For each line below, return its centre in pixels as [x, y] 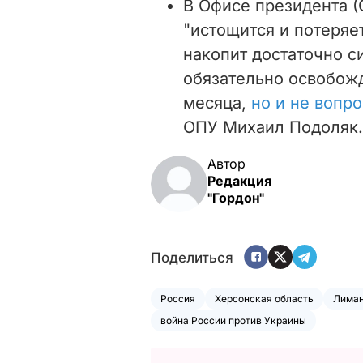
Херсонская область [264, 298]
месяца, [217, 102]
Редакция [239, 180]
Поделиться [192, 258]
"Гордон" [236, 197]
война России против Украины [233, 320]
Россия [178, 298]
